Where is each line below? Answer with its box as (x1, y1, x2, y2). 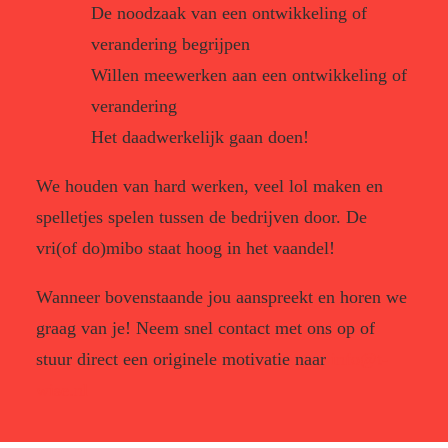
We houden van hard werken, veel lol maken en (36, 176, 383, 196)
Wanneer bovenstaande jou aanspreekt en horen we (36, 287, 407, 307)
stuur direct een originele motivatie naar (36, 349, 331, 369)
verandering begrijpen (91, 34, 250, 54)
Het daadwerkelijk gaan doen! (91, 127, 309, 147)
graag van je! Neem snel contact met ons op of (36, 318, 375, 338)
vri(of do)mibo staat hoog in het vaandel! (36, 238, 335, 258)
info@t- (331, 349, 388, 369)
